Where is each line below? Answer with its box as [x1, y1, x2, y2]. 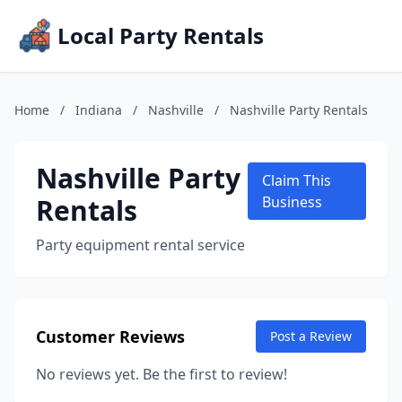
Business [261, 192, 322, 212]
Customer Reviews [36, 326, 185, 347]
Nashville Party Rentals [230, 101, 368, 118]
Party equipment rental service [36, 235, 245, 255]
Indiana [75, 101, 122, 118]
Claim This [261, 170, 331, 190]
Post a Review [270, 328, 352, 345]
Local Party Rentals [57, 21, 264, 50]
